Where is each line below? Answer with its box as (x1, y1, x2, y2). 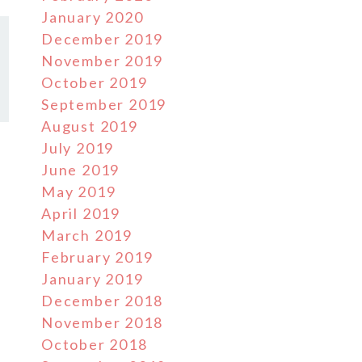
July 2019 (41, 139, 115, 157)
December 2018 (41, 292, 163, 309)
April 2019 (41, 204, 120, 222)
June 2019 (41, 161, 120, 179)
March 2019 (41, 226, 133, 244)
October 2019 (41, 74, 148, 91)
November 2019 (41, 52, 163, 69)
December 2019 (41, 30, 163, 48)
